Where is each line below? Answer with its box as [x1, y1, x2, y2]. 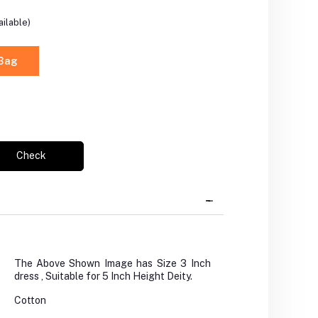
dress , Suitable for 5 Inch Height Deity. [13, 270, 192, 283]
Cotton [13, 295, 46, 307]
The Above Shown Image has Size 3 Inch [13, 258, 211, 270]
